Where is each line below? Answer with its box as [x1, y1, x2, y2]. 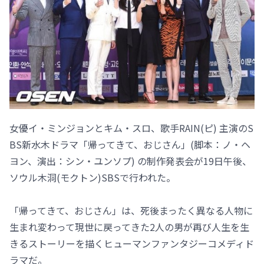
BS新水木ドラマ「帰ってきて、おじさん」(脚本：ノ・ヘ [9, 137, 250, 152]
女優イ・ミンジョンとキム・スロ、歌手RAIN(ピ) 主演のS [9, 121, 253, 136]
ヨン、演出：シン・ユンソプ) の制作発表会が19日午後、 [9, 154, 252, 169]
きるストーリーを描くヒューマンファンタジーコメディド [9, 236, 254, 251]
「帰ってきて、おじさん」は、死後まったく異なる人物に [9, 203, 253, 218]
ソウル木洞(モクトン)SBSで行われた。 [9, 170, 176, 185]
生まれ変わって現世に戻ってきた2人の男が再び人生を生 [9, 220, 249, 235]
